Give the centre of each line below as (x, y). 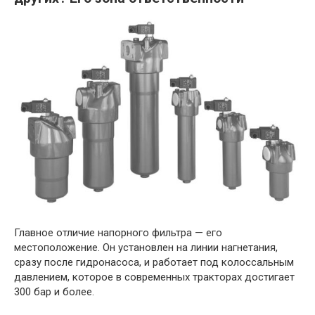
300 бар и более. (54, 292)
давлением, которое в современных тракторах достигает (154, 277)
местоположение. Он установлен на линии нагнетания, (146, 248)
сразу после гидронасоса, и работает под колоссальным (154, 263)
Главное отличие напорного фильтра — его (118, 233)
